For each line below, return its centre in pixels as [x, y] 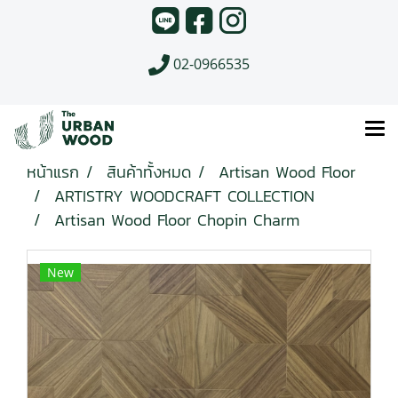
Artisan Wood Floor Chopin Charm [177, 220]
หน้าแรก [53, 172]
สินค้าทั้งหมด [149, 172]
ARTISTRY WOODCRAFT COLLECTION [184, 196]
